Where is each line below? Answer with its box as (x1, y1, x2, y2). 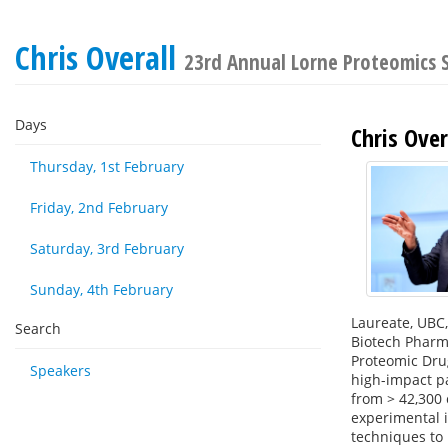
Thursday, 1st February (30, 157, 184, 176)
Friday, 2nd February (30, 198, 168, 217)
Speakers (30, 361, 91, 380)
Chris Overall (15, 36, 184, 79)
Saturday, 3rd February (30, 239, 184, 258)
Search (15, 319, 61, 338)
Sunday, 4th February (30, 280, 173, 299)
